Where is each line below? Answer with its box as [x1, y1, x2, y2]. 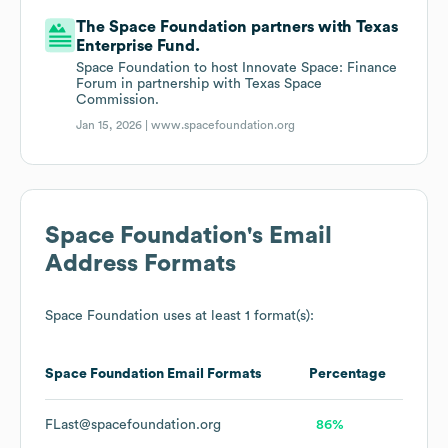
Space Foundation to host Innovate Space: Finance [76, 61, 398, 76]
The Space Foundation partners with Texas [76, 19, 399, 36]
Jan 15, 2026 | [76, 119, 152, 132]
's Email [247, 224, 332, 249]
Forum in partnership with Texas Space [76, 77, 323, 92]
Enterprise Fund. [76, 38, 201, 55]
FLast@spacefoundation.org [45, 418, 221, 433]
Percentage [309, 367, 386, 382]
